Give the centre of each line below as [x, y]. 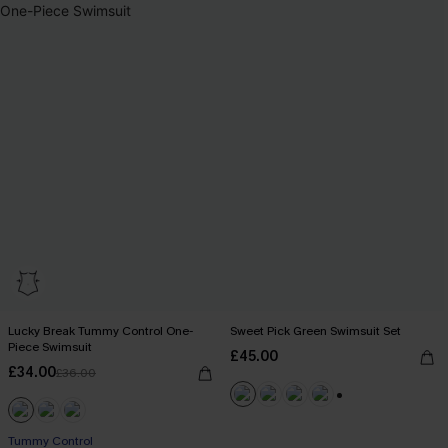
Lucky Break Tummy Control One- [100, 330]
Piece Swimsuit [50, 346]
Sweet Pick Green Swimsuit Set [315, 330]
